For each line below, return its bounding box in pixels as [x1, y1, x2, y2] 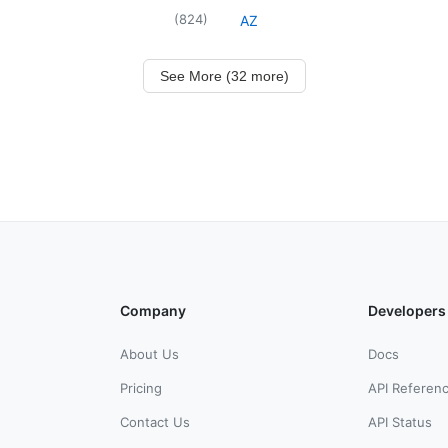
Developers [368, 301, 446, 319]
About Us [120, 345, 179, 362]
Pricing [120, 379, 162, 396]
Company [120, 301, 186, 319]
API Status [368, 413, 432, 430]
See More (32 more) [159, 67, 289, 84]
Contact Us [120, 413, 190, 430]
